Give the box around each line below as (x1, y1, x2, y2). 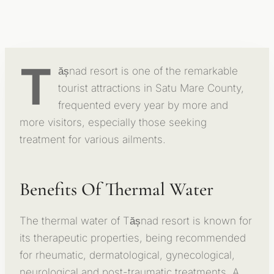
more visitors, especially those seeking (20, 116, 207, 128)
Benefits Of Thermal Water (20, 177, 213, 201)
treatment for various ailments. (20, 133, 166, 146)
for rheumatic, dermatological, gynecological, (20, 248, 235, 261)
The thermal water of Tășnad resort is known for (20, 214, 252, 227)
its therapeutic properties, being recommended (20, 231, 246, 244)
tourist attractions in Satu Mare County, (58, 81, 244, 94)
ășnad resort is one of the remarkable (58, 64, 238, 77)
